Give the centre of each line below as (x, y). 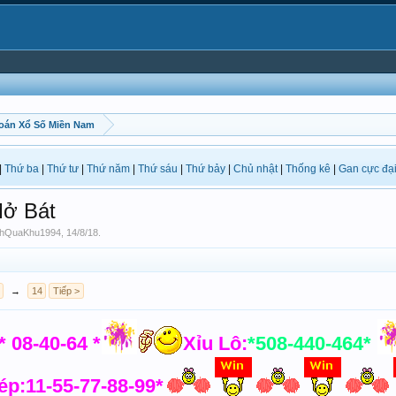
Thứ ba (22, 169)
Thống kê (308, 169)
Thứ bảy (206, 169)
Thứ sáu (158, 169)
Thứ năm (108, 169)
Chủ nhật (255, 169)
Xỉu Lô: (215, 343)
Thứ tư (63, 169)
